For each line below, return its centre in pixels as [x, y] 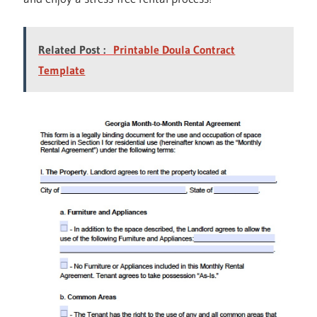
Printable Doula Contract [174, 49]
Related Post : [72, 49]
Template [62, 70]
